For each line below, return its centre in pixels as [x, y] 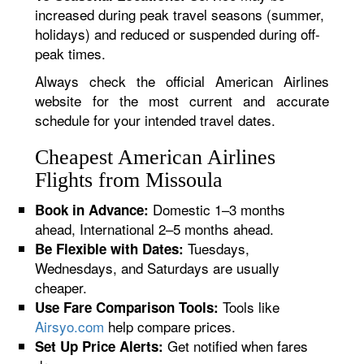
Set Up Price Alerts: [100, 346]
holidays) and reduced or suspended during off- [178, 34]
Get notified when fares [236, 346]
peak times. [71, 53]
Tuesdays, [217, 248]
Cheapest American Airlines [156, 157]
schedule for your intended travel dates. [156, 120]
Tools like [249, 307]
